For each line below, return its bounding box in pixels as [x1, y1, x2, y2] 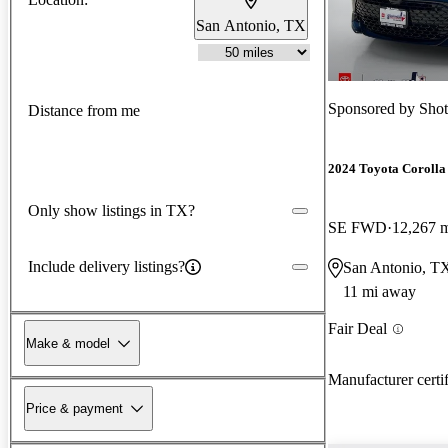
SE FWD [328, 219, 387, 237]
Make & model [26, 335, 110, 351]
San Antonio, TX [196, 16, 306, 34]
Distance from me [28, 102, 140, 120]
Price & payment [26, 400, 123, 416]
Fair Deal [328, 320, 387, 338]
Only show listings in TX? [28, 201, 195, 219]
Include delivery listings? [28, 257, 185, 275]
